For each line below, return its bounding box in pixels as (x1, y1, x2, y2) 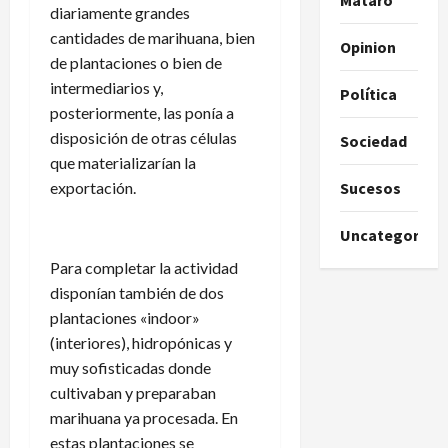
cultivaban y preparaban (50, 382, 216, 402)
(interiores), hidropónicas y (50, 332, 232, 352)
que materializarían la (50, 152, 196, 172)
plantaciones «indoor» (50, 307, 200, 327)
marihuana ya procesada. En (50, 407, 238, 427)
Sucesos (339, 177, 401, 198)
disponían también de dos (50, 282, 224, 302)
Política (339, 83, 397, 104)
